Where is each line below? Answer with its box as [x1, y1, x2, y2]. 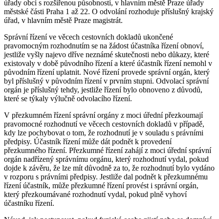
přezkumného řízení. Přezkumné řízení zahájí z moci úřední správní [4, 146, 211, 155]
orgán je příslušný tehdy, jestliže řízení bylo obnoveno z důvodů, [4, 86, 202, 94]
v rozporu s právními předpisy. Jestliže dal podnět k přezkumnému [4, 173, 208, 181]
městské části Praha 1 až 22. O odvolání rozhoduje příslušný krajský [4, 7, 214, 16]
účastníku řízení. [4, 199, 54, 208]
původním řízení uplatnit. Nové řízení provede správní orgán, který [4, 68, 210, 77]
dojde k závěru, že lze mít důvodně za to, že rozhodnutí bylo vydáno [4, 164, 215, 173]
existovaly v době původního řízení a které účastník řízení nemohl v [4, 59, 212, 68]
